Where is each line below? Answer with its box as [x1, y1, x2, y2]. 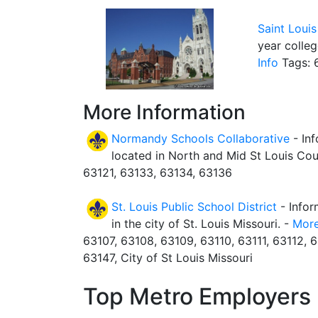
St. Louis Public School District [111, 199, 277, 214]
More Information [83, 100, 246, 125]
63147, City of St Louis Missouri [83, 251, 253, 265]
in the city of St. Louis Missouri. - [111, 216, 292, 231]
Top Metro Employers [83, 283, 311, 311]
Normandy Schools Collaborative [111, 131, 290, 146]
